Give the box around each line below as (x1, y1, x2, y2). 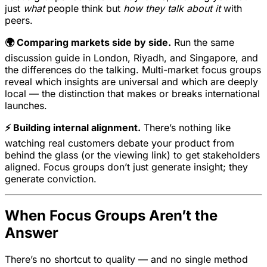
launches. (5, 99, 47, 111)
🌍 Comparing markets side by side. (5, 36, 171, 48)
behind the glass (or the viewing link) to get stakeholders (5, 148, 260, 161)
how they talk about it (123, 2, 221, 14)
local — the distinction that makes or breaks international (5, 87, 260, 100)
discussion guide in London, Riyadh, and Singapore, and (5, 51, 258, 64)
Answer (5, 224, 58, 242)
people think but (45, 2, 123, 14)
